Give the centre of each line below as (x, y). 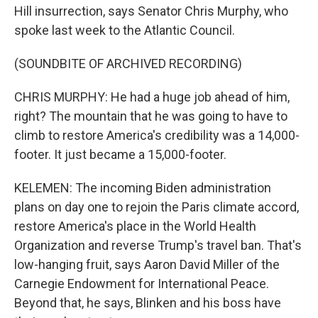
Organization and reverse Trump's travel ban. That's (158, 245)
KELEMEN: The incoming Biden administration (143, 188)
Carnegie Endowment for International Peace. (142, 284)
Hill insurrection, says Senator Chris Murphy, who (151, 11)
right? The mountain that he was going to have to (151, 116)
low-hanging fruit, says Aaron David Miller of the (147, 264)
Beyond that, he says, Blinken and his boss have (148, 303)
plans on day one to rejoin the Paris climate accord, (157, 207)
